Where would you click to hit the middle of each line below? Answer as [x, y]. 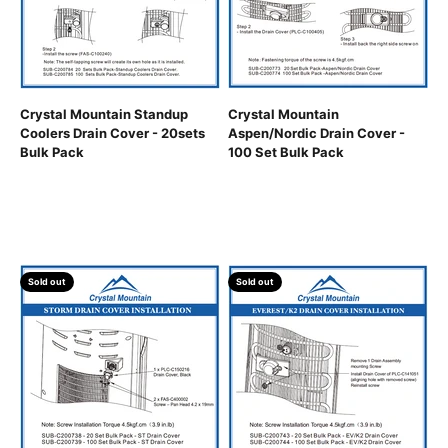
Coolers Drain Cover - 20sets [112, 133]
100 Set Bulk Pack [286, 152]
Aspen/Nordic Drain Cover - [316, 133]
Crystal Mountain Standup [104, 114]
